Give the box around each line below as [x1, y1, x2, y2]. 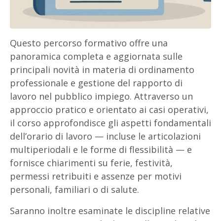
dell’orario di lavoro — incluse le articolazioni [10, 130, 201, 142]
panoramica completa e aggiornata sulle [10, 50, 183, 62]
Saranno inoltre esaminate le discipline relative [10, 205, 210, 217]
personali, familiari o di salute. [10, 184, 139, 195]
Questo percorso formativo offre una [10, 37, 168, 49]
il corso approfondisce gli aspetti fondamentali [10, 117, 211, 129]
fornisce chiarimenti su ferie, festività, [10, 157, 173, 169]
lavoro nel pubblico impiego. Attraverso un [10, 90, 193, 102]
